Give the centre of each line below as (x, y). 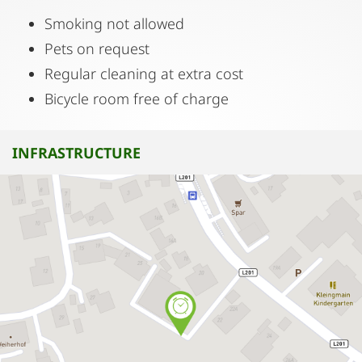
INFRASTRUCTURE (76, 153)
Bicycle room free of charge (137, 99)
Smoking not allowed (114, 23)
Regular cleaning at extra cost (144, 74)
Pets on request (97, 48)
